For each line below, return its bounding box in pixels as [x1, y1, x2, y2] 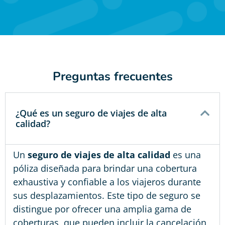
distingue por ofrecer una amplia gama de [13, 202, 191, 215]
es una [170, 148, 201, 161]
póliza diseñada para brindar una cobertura [13, 162, 197, 174]
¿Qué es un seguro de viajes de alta [16, 106, 167, 119]
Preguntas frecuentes [52, 68, 173, 84]
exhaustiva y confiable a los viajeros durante [13, 175, 201, 188]
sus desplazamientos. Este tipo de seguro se [13, 189, 200, 201]
